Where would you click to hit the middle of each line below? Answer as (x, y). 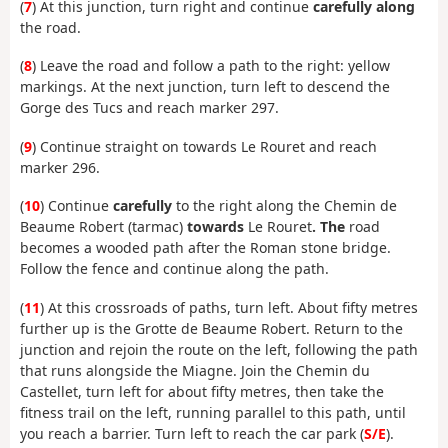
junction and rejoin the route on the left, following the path (219, 349)
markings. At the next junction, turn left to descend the (205, 87)
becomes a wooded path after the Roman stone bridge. (205, 248)
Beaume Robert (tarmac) (103, 227)
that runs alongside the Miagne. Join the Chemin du (195, 370)
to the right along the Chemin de (286, 206)
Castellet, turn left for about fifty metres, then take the (202, 391)
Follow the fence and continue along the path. (174, 269)
